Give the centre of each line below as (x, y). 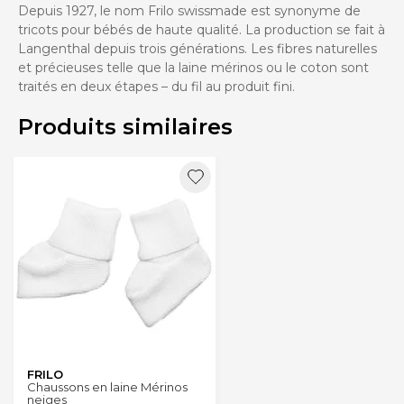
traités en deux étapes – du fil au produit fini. (156, 86)
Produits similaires (125, 126)
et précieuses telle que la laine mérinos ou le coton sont (193, 67)
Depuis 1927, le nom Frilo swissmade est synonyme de (189, 10)
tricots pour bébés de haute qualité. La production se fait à (202, 29)
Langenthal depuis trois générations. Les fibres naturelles (197, 48)
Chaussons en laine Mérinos (107, 386)
